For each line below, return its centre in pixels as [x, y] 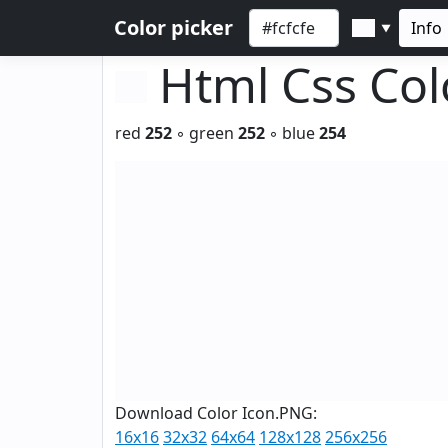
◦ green [205, 133]
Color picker [173, 27]
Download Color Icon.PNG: [216, 413]
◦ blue [292, 133]
